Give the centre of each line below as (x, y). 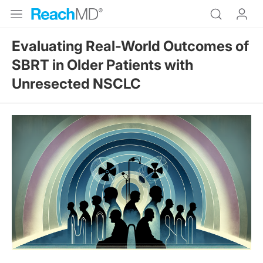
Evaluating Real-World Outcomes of (130, 46)
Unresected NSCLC (76, 84)
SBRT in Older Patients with (102, 65)
